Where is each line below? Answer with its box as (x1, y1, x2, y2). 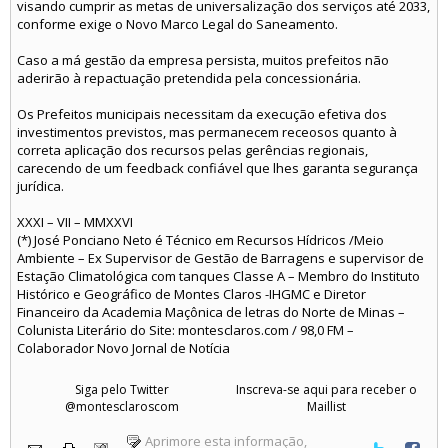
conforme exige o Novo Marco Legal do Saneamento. (17, 15, 338, 33)
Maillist (307, 398, 346, 415)
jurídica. (17, 177, 64, 195)
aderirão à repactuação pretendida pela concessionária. (17, 69, 361, 87)
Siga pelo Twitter (74, 381, 169, 398)
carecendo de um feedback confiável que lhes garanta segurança (17, 159, 418, 177)
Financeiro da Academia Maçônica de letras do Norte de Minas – (17, 303, 405, 321)
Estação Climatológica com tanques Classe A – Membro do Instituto (17, 267, 420, 285)
